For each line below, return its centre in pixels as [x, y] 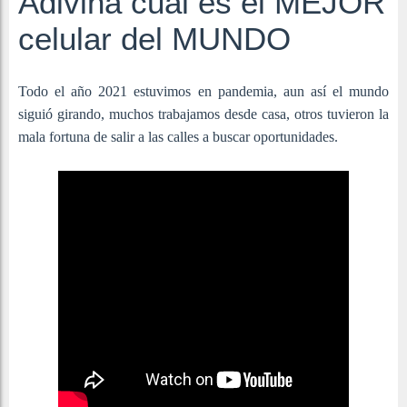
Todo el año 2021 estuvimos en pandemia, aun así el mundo [203, 92]
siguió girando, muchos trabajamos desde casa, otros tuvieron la [203, 114]
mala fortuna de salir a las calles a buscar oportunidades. [180, 137]
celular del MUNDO [154, 39]
